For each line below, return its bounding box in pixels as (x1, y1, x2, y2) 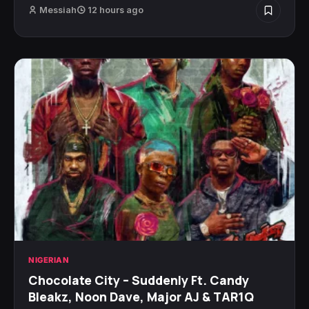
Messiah (39, 4, 77, 15)
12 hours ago (86, 4, 143, 15)
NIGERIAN (28, 255, 69, 265)
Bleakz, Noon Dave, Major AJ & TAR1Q (28, 288, 254, 305)
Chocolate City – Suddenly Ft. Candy (28, 271, 249, 288)
